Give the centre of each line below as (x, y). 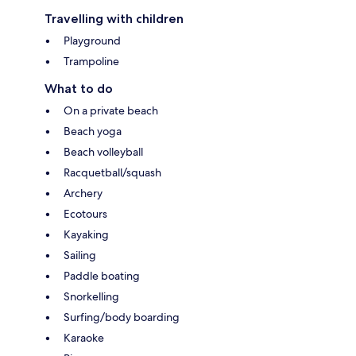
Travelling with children (114, 19)
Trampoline (91, 62)
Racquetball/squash (112, 173)
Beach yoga (93, 132)
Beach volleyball (103, 152)
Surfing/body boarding (122, 317)
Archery (83, 193)
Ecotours (85, 214)
